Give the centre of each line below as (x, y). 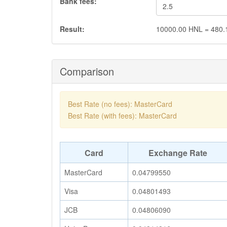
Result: (72, 29)
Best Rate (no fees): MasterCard (120, 104)
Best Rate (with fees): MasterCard (122, 116)
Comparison (87, 71)
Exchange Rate (178, 153)
